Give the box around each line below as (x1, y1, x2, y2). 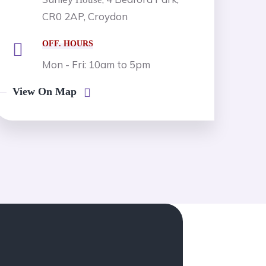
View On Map (12, 85, 77, 97)
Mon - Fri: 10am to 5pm (42, 58, 150, 71)
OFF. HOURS (42, 39, 93, 48)
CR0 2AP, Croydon (42, 10, 128, 23)
